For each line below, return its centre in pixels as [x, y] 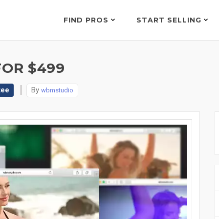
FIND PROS [87, 20]
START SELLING [170, 20]
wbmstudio [57, 90]
